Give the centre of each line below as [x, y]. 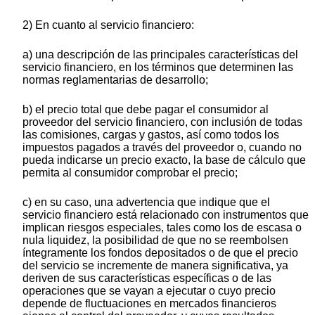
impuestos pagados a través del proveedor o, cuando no [162, 148]
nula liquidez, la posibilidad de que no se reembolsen [155, 240]
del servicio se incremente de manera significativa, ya [155, 266]
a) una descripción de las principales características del [160, 55]
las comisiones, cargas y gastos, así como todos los [151, 135]
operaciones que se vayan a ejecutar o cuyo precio [149, 291]
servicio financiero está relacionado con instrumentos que [166, 215]
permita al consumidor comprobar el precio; [130, 173]
